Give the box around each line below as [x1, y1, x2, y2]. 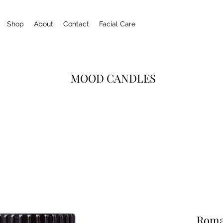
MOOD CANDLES [70, 70, 156, 86]
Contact [63, 20, 89, 28]
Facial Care [99, 20, 135, 28]
